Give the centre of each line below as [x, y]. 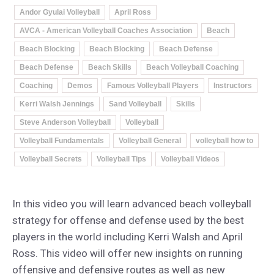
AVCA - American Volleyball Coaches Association [106, 31]
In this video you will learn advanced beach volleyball [132, 204]
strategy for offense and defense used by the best [128, 220]
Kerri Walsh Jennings [57, 104]
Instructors [233, 86]
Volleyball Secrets [51, 159]
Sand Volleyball [135, 104]
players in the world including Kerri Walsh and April [128, 237]
